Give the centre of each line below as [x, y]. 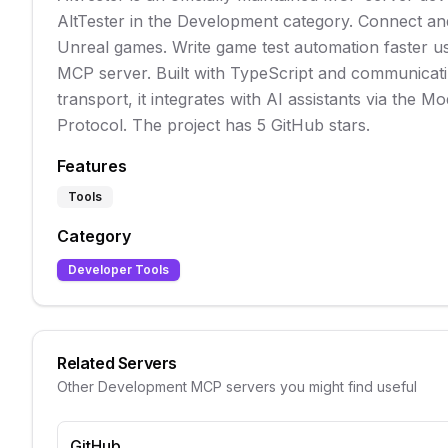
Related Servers [117, 363]
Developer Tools [118, 269]
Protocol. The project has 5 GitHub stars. [213, 125]
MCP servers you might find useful [302, 386]
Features [92, 166]
